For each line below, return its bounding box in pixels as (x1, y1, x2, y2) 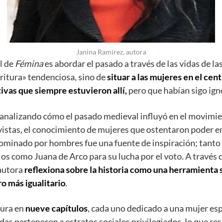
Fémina (15, 58, 45, 69)
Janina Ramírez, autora (76, 48, 146, 56)
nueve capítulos (25, 203, 88, 214)
